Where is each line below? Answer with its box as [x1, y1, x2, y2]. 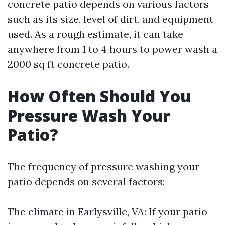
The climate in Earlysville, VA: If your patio [8, 205, 207, 218]
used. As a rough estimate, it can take [8, 28, 183, 40]
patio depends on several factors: [8, 175, 165, 188]
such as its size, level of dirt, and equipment [8, 13, 213, 25]
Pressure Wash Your [8, 104, 170, 126]
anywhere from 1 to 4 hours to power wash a [8, 43, 217, 55]
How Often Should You [8, 85, 191, 107]
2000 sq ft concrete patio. [8, 58, 129, 70]
